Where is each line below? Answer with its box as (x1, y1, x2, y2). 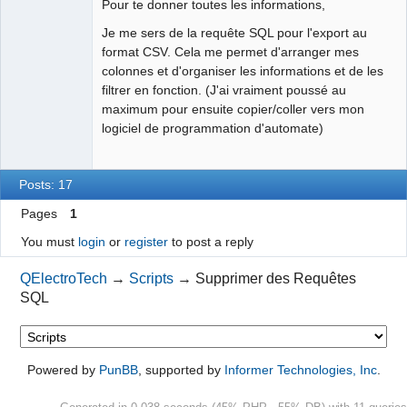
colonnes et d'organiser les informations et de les (102, 64, 383, 79)
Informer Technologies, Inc (223, 362, 377, 378)
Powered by (26, 362, 99, 378)
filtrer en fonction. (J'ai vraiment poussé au (102, 83, 346, 98)
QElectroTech (20, 271, 108, 287)
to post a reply (167, 234, 253, 250)
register (124, 234, 168, 250)
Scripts (129, 271, 174, 287)
